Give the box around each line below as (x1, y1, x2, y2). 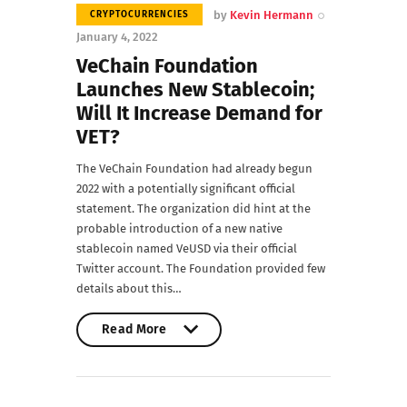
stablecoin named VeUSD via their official (76, 241, 297, 255)
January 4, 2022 (76, 29, 158, 44)
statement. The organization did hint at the (76, 201, 311, 215)
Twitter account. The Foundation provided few (76, 261, 325, 275)
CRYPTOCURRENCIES (90, 8, 189, 20)
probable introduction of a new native (76, 221, 283, 235)
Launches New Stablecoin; (76, 77, 314, 103)
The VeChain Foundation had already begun (76, 161, 313, 175)
